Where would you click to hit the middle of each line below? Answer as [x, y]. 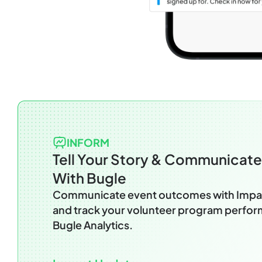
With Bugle [89, 178]
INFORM [88, 143]
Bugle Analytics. [94, 225]
